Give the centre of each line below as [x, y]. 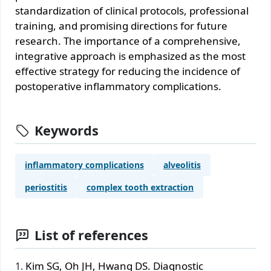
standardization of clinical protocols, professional [132, 10]
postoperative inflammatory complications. [118, 86]
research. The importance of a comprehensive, [128, 41]
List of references [91, 235]
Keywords [67, 130]
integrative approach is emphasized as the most [130, 56]
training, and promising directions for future [121, 25]
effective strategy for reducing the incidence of [128, 71]
